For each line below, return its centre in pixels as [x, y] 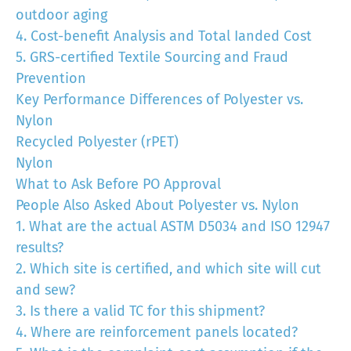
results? [40, 248]
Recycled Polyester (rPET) [97, 142]
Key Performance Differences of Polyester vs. [159, 100]
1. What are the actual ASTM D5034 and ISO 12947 [173, 226]
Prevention [51, 78]
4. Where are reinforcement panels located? [157, 332]
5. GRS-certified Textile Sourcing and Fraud [152, 57]
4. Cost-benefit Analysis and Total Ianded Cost [164, 36]
